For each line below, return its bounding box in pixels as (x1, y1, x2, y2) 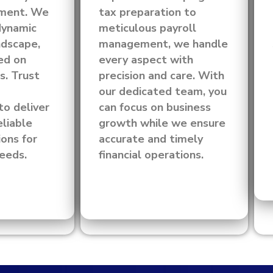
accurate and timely (99, 132, 203, 146)
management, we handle (99, 37, 228, 51)
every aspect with (99, 52, 193, 67)
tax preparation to (99, 5, 196, 19)
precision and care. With (99, 68, 224, 83)
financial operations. (99, 147, 204, 162)
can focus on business (99, 100, 211, 115)
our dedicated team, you (99, 84, 227, 99)
